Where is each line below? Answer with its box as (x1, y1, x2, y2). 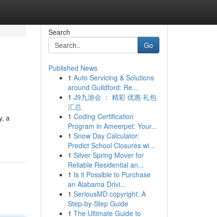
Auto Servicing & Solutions (73, 73, 154, 82)
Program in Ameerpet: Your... (67, 121, 157, 131)
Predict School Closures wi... (67, 140, 155, 150)
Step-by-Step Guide (67, 199, 128, 208)
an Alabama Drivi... (67, 179, 126, 189)
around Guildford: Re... (67, 82, 138, 92)
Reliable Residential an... (67, 160, 144, 170)
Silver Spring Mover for (73, 150, 144, 160)
